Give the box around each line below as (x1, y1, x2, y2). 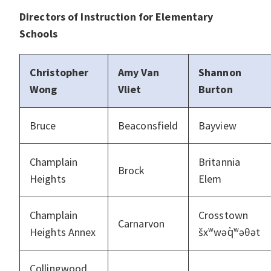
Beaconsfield (118, 119, 178, 133)
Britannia (198, 155, 241, 169)
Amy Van (118, 65, 159, 80)
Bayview (198, 119, 239, 133)
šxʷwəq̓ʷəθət (198, 225, 261, 240)
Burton (198, 82, 233, 97)
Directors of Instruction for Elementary (19, 10, 214, 24)
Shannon (198, 65, 241, 80)
